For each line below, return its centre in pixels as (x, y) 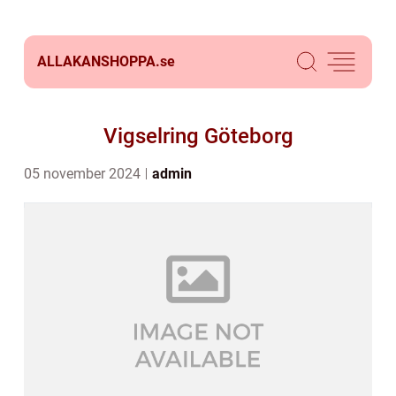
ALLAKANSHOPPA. (99, 61)
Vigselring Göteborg (198, 136)
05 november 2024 (84, 174)
